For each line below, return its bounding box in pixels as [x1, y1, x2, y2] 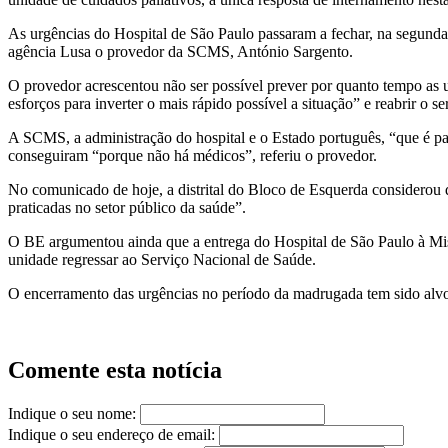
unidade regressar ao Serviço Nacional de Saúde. [8, 251, 316, 269]
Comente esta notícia [8, 357, 222, 384]
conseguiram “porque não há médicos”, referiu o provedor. [8, 147, 377, 165]
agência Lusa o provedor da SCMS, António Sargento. [8, 43, 353, 61]
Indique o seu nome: [8, 405, 136, 423]
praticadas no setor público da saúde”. [8, 199, 246, 217]
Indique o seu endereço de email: [8, 426, 215, 444]
